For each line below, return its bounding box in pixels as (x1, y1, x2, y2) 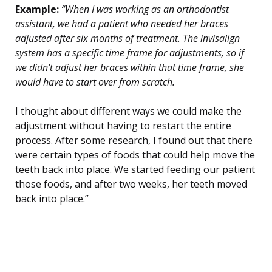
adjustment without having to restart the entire (15, 119, 231, 133)
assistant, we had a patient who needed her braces (15, 17, 228, 31)
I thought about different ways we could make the (15, 104, 242, 118)
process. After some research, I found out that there (15, 134, 253, 148)
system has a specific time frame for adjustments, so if (15, 46, 244, 60)
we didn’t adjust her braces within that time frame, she (15, 61, 244, 75)
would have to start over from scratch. (15, 75, 175, 89)
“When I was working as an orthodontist (59, 2, 229, 16)
